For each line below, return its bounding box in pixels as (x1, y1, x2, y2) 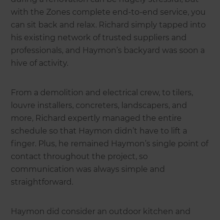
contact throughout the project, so (11, 152, 148, 162)
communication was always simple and (11, 165, 165, 174)
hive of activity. (11, 58, 71, 68)
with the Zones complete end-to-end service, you (11, 7, 206, 17)
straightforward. (11, 177, 74, 187)
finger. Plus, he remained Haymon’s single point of (11, 139, 209, 149)
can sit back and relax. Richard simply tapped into (11, 20, 206, 30)
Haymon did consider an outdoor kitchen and (11, 207, 191, 217)
